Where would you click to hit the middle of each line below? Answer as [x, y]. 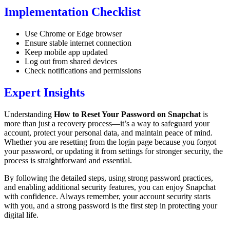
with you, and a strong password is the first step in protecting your [111, 205]
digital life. [21, 215]
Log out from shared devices [71, 61]
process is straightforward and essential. [68, 160]
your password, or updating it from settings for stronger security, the [113, 151]
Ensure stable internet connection [78, 43]
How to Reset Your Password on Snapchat [127, 114]
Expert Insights [44, 92]
